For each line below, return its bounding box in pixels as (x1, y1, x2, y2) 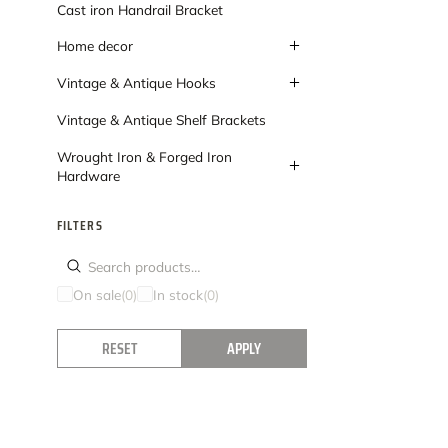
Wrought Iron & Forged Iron (56, 147, 232, 165)
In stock (152, 285, 203, 303)
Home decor (56, 37, 133, 55)
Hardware (56, 166, 120, 184)
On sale (72, 285, 121, 303)
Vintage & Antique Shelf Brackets (56, 111, 266, 129)
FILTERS (56, 214, 103, 236)
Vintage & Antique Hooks (56, 74, 216, 92)
